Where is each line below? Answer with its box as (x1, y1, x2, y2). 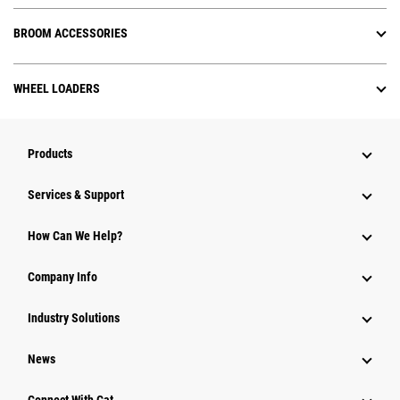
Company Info (28, 270, 97, 285)
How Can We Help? (28, 229, 122, 244)
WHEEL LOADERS (13, 81, 100, 96)
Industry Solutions (28, 311, 120, 326)
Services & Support (28, 187, 124, 203)
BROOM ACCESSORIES (13, 26, 128, 41)
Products (28, 146, 72, 162)
